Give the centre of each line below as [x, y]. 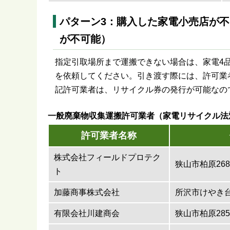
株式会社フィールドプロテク [107, 158]
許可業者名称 [109, 136]
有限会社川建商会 [87, 214]
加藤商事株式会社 [87, 193]
